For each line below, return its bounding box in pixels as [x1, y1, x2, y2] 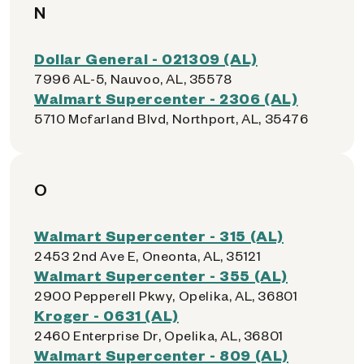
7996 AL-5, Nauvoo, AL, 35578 [34, 70, 232, 87]
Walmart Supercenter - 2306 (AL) [34, 89, 298, 107]
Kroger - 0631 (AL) [34, 305, 179, 324]
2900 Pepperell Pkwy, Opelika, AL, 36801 [34, 287, 298, 304]
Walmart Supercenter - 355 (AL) [34, 266, 288, 284]
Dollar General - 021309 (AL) [34, 49, 258, 67]
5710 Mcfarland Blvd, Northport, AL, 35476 [34, 110, 309, 127]
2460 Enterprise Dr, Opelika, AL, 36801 [34, 327, 284, 344]
